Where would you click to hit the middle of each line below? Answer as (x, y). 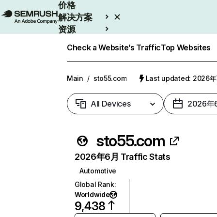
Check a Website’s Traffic (114, 47)
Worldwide (92, 194)
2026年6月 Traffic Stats (123, 157)
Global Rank (94, 184)
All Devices (111, 104)
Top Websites (186, 47)
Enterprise (80, 41)
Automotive (98, 171)
